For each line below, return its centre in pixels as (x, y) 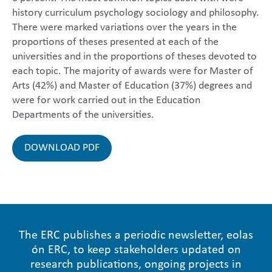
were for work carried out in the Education (106, 100)
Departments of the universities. (83, 115)
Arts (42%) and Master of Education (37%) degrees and (132, 86)
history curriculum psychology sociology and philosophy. (136, 13)
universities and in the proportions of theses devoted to (134, 57)
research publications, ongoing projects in (136, 265)
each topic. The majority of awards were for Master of (133, 71)
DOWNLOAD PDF (62, 148)
